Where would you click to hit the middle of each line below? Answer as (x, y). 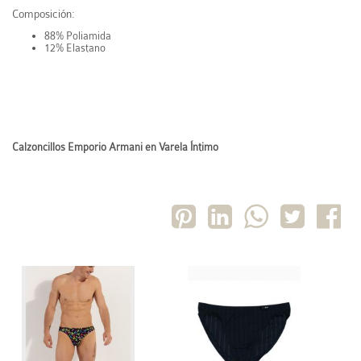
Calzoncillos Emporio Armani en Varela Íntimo (115, 147)
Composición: (44, 14)
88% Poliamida (78, 36)
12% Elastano (75, 48)
